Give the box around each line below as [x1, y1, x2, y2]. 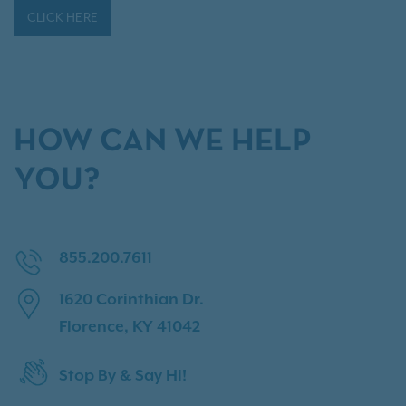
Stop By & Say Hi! [59, 366, 187, 385]
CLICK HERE [27, 9, 98, 24]
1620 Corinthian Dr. [59, 290, 204, 309]
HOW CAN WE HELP [14, 127, 312, 157]
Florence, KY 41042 [59, 317, 200, 336]
